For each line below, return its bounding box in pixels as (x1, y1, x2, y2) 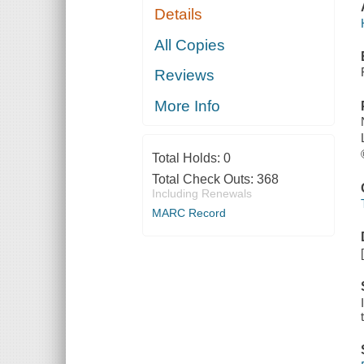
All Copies (154, 36, 226, 54)
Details (154, 6, 203, 24)
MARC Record (151, 206, 226, 219)
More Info (154, 97, 221, 115)
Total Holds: (151, 150, 223, 165)
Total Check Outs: (151, 171, 257, 186)
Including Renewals (151, 186, 252, 200)
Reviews (154, 67, 215, 84)
